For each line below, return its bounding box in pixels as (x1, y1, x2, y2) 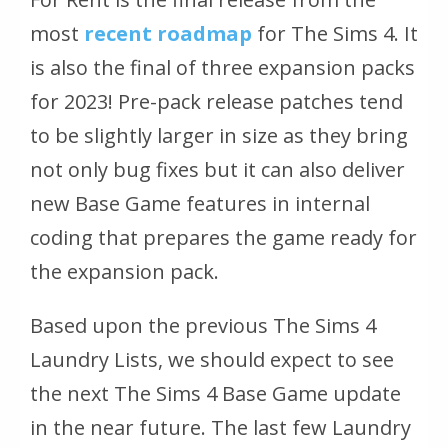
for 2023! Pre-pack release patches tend (30, 87, 403, 115)
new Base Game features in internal (30, 189, 370, 217)
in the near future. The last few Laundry (30, 413, 411, 441)
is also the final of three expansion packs (30, 53, 415, 81)
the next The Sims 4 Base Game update (30, 379, 401, 407)
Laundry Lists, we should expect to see (30, 345, 394, 373)
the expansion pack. (30, 257, 219, 285)
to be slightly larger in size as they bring (30, 121, 408, 149)
